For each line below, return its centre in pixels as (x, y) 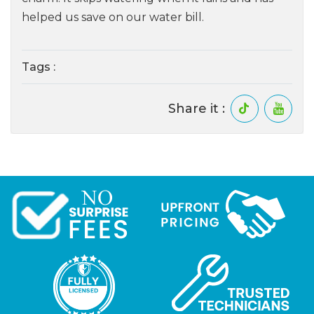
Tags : (40, 67)
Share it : (197, 109)
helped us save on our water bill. (113, 17)
